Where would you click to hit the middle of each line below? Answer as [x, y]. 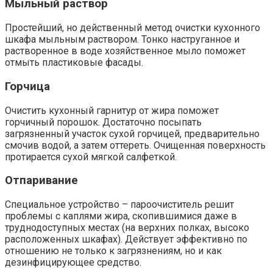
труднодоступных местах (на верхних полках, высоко [127, 227]
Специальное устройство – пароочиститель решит [119, 204]
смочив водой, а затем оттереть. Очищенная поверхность [135, 145]
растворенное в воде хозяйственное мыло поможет [125, 51]
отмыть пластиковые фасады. [74, 63]
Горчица [27, 86]
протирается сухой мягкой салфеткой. [91, 157]
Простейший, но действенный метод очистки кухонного [133, 28]
